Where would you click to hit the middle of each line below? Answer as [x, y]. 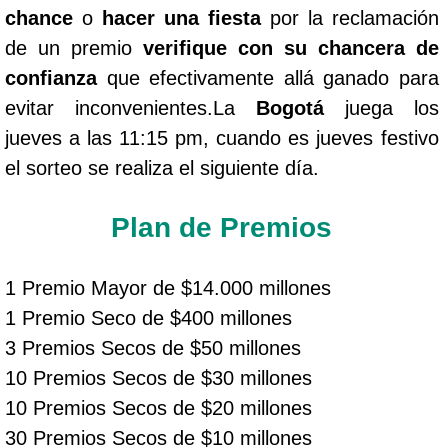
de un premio [74, 47]
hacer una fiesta [181, 17]
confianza [51, 77]
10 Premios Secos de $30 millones [158, 377]
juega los [381, 107]
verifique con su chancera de [290, 47]
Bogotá [289, 107]
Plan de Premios [222, 227]
